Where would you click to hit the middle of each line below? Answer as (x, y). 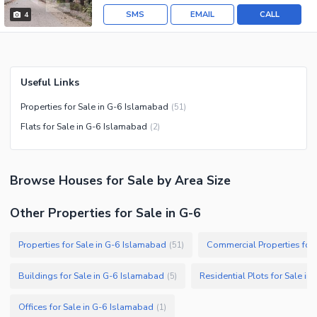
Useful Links (50, 83)
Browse (34, 181)
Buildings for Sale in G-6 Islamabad (91, 276)
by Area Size (192, 181)
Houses (81, 181)
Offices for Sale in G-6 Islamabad (86, 307)
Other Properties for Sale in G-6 (105, 213)
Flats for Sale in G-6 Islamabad (84, 127)
